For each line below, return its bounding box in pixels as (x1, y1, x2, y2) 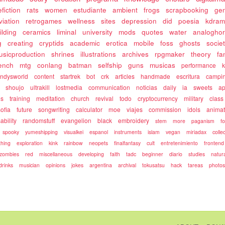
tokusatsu (142, 161, 165, 169)
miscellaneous (39, 150, 73, 158)
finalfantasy (114, 139, 141, 147)
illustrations (80, 49, 117, 59)
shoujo (6, 83, 25, 91)
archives (122, 49, 149, 59)
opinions (46, 161, 66, 169)
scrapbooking (166, 5, 209, 15)
